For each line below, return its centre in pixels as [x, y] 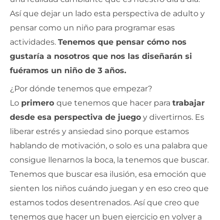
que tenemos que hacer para [114, 103]
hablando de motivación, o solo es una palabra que [109, 145]
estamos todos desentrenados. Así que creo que [105, 202]
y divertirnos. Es [173, 117]
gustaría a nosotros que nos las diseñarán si [101, 56]
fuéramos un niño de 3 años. [68, 70]
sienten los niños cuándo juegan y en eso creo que [109, 188]
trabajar [189, 103]
